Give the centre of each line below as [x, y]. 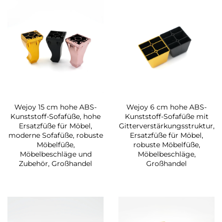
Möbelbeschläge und [55, 154]
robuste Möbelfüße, [166, 145]
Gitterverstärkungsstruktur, [166, 126]
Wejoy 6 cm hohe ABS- [166, 107]
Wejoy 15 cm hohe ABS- [55, 107]
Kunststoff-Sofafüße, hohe [55, 117]
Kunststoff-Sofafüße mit [166, 117]
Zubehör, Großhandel [55, 164]
